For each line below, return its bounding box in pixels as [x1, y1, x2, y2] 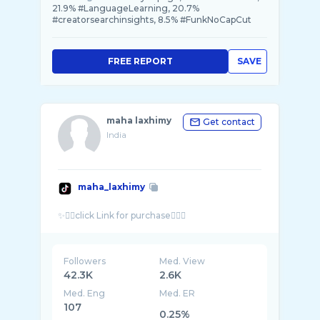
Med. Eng [64, 288, 105, 299]
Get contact [203, 116, 255, 127]
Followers [64, 256, 106, 266]
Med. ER [159, 288, 196, 299]
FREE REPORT [107, 56, 173, 66]
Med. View [159, 256, 206, 266]
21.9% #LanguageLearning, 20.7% [52, 3, 199, 14]
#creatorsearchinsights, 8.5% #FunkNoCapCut [52, 14, 251, 25]
